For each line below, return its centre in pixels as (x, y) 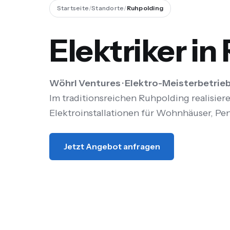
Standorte (108, 8)
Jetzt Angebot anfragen (112, 146)
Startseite (73, 8)
